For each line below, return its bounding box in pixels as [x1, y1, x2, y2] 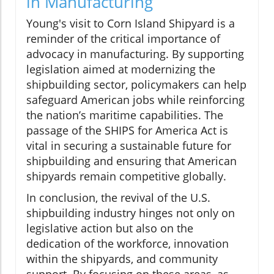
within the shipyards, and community [26, 251, 218, 266]
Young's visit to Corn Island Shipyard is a [26, 15, 235, 31]
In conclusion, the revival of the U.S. [26, 190, 210, 205]
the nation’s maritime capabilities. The [26, 107, 223, 122]
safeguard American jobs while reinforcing [26, 92, 245, 107]
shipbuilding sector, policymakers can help [26, 76, 246, 92]
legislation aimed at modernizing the [26, 61, 215, 76]
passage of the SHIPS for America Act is [26, 122, 228, 138]
